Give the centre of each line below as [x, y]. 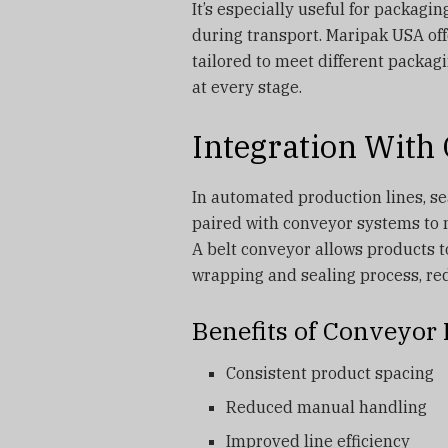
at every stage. [247, 86]
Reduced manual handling [327, 407]
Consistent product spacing [330, 373]
